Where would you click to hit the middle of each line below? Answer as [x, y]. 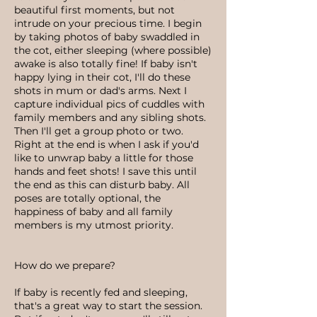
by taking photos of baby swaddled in [107, 37]
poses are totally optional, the [87, 198]
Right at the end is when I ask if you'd [106, 144]
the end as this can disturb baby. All [102, 185]
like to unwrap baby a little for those [104, 158]
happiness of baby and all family [93, 212]
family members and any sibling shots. [110, 117]
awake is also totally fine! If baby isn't [106, 64]
